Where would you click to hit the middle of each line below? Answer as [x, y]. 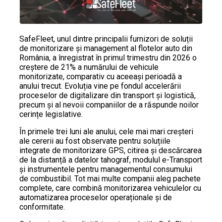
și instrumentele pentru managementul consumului [106, 169]
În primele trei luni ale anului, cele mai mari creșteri [106, 132]
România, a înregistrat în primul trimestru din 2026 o [108, 58]
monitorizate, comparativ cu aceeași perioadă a [101, 77]
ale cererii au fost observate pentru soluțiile [95, 141]
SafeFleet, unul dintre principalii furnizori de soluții [106, 39]
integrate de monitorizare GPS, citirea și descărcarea [111, 151]
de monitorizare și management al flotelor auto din [106, 49]
